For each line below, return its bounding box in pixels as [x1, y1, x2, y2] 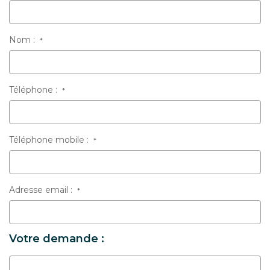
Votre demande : [9, 231, 104, 245]
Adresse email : [9, 184, 77, 195]
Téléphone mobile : [9, 134, 93, 145]
